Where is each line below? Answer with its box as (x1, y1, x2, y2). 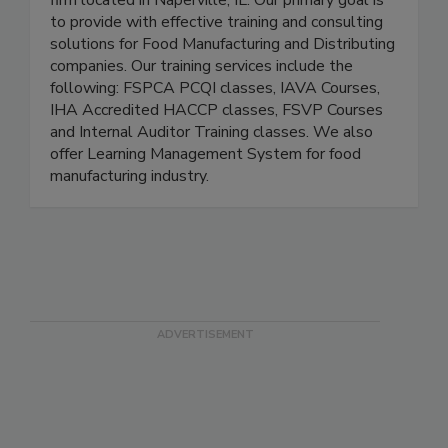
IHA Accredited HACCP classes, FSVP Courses (50, 140, 383, 163)
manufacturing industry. (50, 206, 209, 229)
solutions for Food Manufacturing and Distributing (50, 74, 395, 97)
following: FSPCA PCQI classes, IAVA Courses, (50, 118, 380, 141)
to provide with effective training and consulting (50, 52, 383, 75)
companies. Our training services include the (50, 96, 353, 119)
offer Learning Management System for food (50, 184, 361, 207)
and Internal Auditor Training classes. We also (50, 162, 373, 185)
